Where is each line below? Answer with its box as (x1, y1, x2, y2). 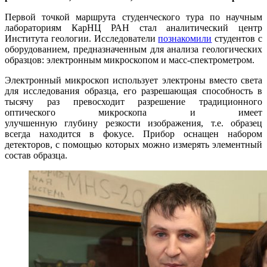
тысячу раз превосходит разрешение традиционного (5, 97, 262, 107)
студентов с (212, 33, 263, 44)
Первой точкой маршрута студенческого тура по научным (5, 12, 262, 23)
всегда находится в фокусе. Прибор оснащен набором (5, 129, 262, 139)
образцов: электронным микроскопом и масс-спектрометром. (5, 55, 254, 66)
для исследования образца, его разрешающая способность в (5, 86, 262, 97)
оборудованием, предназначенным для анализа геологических (5, 44, 262, 55)
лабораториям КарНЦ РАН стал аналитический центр (5, 23, 262, 33)
